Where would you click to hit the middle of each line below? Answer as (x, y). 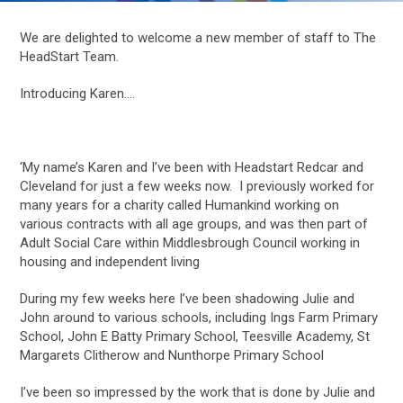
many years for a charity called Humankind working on (180, 205)
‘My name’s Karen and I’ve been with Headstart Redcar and (192, 167)
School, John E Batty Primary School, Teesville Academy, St (195, 336)
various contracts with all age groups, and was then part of (194, 224)
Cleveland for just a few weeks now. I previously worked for (197, 186)
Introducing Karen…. (78, 94)
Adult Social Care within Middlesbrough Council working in (190, 243)
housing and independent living (110, 262)
